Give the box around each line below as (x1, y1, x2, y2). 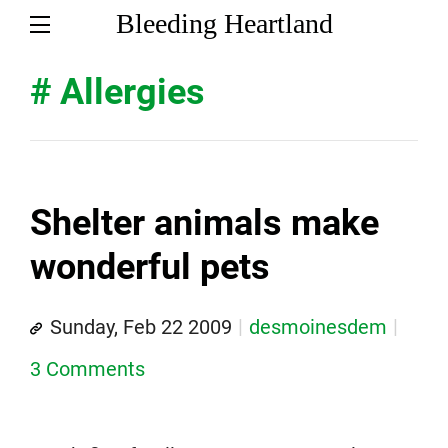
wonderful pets (30, 246, 270, 288)
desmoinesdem (249, 315, 387, 339)
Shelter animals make (30, 202, 379, 244)
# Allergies (30, 71, 205, 113)
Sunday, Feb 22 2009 (50, 315, 232, 339)
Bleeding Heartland (115, 8, 333, 39)
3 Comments (30, 357, 145, 381)
